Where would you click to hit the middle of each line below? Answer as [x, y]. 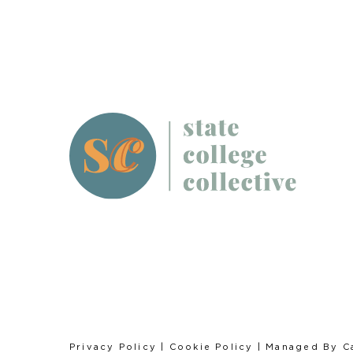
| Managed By [298, 347]
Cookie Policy [211, 347]
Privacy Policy [113, 347]
